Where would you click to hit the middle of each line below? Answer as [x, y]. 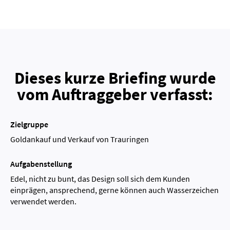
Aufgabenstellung [41, 164]
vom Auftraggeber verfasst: [115, 94]
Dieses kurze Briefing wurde [115, 78]
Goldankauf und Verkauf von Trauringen [80, 139]
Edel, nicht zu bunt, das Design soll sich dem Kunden [100, 178]
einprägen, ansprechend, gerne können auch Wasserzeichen [114, 190]
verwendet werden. [43, 201]
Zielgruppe [29, 124]
